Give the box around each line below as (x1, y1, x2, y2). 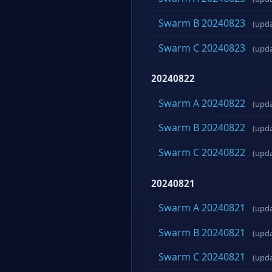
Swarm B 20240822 (158, 121, 245, 135)
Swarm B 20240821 (158, 225, 245, 239)
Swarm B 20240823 (158, 16, 245, 30)
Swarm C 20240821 (158, 250, 245, 264)
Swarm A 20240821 (158, 201, 245, 215)
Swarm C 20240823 (158, 41, 245, 55)
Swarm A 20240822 (158, 96, 245, 110)
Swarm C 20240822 (158, 145, 245, 159)
